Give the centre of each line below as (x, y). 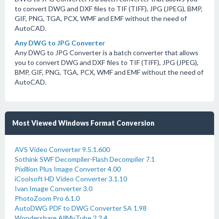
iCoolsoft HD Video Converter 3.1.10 (71, 179)
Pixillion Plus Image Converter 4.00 (68, 169)
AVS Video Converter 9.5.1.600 (62, 149)
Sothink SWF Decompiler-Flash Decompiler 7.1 (85, 159)
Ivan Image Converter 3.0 (54, 188)
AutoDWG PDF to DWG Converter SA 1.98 (81, 208)
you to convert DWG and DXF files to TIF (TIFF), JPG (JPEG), (107, 62)
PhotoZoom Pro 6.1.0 (47, 198)
